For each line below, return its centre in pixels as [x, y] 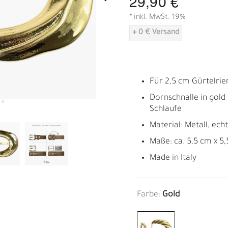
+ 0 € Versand [156, 33]
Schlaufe [166, 109]
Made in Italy [173, 158]
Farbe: [149, 195]
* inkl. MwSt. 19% [158, 18]
